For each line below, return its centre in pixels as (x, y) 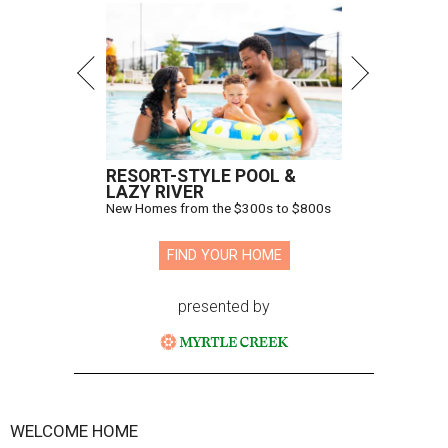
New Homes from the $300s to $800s (218, 208)
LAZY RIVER (155, 192)
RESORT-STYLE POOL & (201, 176)
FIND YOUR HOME (224, 256)
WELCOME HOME (74, 431)
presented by (224, 307)
